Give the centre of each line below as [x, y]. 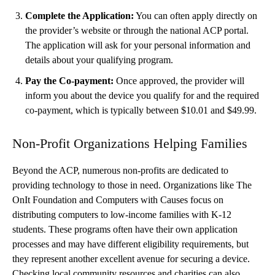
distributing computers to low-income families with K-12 [122, 214]
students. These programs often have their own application [125, 229]
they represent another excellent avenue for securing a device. [131, 258]
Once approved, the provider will [179, 80]
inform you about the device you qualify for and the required [142, 95]
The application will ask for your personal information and [138, 45]
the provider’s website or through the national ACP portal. [137, 30]
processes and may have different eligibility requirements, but [130, 244]
